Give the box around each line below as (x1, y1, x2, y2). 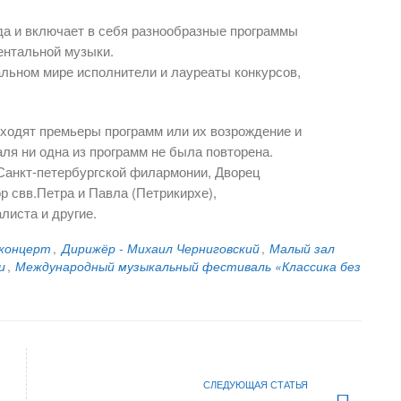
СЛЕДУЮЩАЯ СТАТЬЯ (203, 377, 308, 392)
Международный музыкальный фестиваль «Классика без (15, 258, 362, 276)
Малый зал (269, 240, 335, 258)
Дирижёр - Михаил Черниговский (61, 240, 260, 258)
